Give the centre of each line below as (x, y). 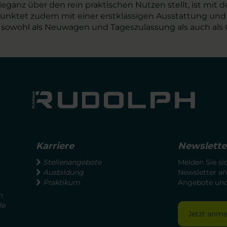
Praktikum (62, 183)
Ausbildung (63, 173)
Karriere (55, 146)
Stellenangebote (72, 162)
